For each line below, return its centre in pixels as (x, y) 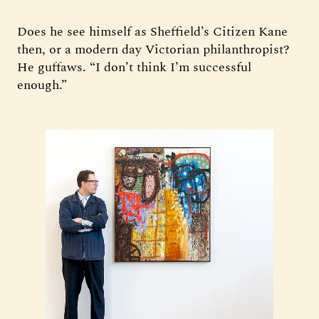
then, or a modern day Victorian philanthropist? (153, 49)
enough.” (42, 85)
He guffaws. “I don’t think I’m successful (134, 67)
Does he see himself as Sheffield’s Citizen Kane (152, 32)
